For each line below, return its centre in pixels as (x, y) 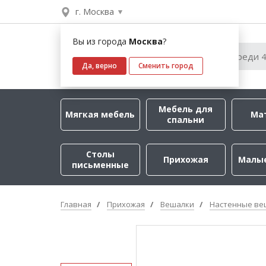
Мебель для (186, 109)
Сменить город (166, 66)
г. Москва (95, 11)
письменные (100, 165)
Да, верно (99, 66)
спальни (186, 120)
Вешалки (177, 204)
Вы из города (101, 41)
